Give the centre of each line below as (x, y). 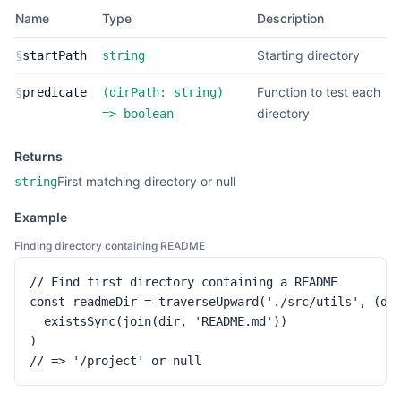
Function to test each (319, 92)
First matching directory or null (146, 181)
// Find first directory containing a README (183, 282)
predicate (55, 92)
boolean (149, 114)
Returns (38, 156)
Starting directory (308, 55)
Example (41, 217)
